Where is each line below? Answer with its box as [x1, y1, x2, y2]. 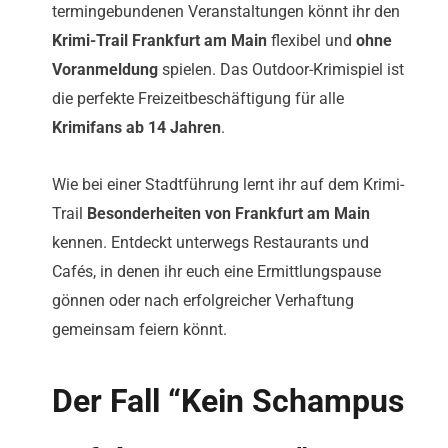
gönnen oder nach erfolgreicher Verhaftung [52, 291, 354, 311]
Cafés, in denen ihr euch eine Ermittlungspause [52, 262, 381, 282]
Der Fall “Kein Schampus [52, 382, 404, 421]
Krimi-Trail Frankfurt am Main [52, 31, 267, 51]
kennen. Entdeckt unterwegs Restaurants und [52, 233, 369, 253]
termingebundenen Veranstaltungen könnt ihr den [52, 2, 400, 22]
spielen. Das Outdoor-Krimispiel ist [158, 60, 404, 80]
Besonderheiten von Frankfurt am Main [87, 204, 370, 224]
